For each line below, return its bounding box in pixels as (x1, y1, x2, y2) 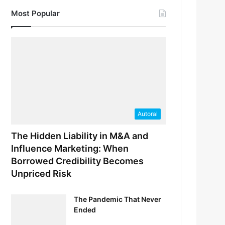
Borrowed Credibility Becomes (11, 155, 144, 166)
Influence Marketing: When (11, 143, 129, 154)
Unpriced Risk (11, 168, 72, 179)
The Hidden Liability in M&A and (11, 130, 149, 141)
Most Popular (11, 9, 60, 19)
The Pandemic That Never (74, 194, 162, 203)
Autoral (138, 109, 158, 118)
